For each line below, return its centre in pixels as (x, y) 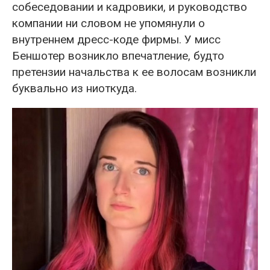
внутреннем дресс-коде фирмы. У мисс (116, 39)
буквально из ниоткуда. (74, 88)
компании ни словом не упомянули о (108, 23)
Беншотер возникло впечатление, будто (118, 55)
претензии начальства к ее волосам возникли (134, 72)
